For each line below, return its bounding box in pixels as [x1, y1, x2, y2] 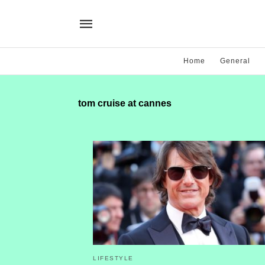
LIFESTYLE [93, 254, 134, 261]
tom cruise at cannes [78, 98, 172, 108]
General [220, 57, 250, 65]
